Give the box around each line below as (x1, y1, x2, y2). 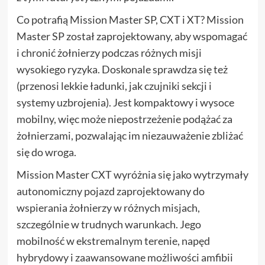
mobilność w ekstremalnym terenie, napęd (16, 234, 210, 247)
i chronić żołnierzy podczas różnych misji (16, 46, 202, 59)
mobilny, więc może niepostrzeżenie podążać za (16, 112, 232, 125)
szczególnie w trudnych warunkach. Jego (16, 218, 201, 231)
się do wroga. (16, 146, 76, 159)
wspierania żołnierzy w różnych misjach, (16, 201, 200, 214)
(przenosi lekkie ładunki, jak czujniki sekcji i (16, 79, 212, 92)
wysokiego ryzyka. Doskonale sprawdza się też (16, 63, 228, 76)
